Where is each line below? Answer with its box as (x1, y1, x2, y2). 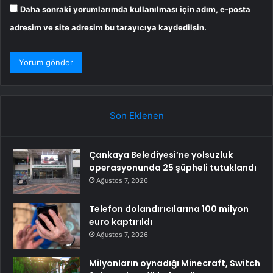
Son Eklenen (109, 110, 164, 122)
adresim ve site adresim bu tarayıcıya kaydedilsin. (10, 23, 207, 33)
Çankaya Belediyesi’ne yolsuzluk (89, 149, 233, 161)
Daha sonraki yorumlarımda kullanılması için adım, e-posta (20, 4, 250, 15)
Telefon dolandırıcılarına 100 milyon (89, 203, 249, 216)
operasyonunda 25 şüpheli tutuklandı (89, 161, 257, 174)
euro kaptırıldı (89, 216, 152, 229)
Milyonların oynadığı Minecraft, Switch (89, 257, 260, 270)
